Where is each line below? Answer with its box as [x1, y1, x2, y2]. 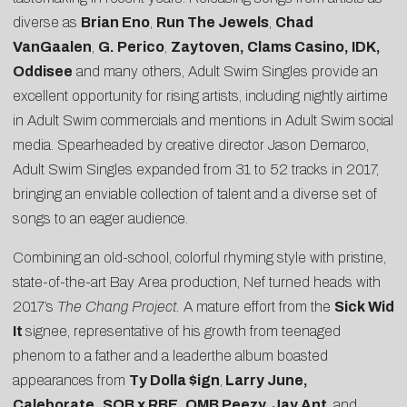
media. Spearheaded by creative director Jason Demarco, [13, 137, 369, 154]
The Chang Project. [57, 299, 184, 315]
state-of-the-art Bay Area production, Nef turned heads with [13, 274, 381, 291]
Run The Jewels [156, 15, 269, 31]
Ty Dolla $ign [129, 372, 220, 389]
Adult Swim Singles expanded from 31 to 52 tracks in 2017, [13, 162, 379, 178]
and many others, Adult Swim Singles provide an [73, 64, 378, 80]
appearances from [13, 372, 129, 389]
